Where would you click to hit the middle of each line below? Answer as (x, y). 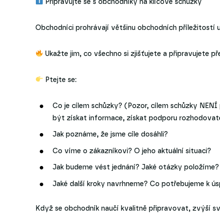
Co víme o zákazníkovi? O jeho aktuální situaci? (132, 151)
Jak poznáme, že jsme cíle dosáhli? (110, 135)
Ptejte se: (60, 80)
